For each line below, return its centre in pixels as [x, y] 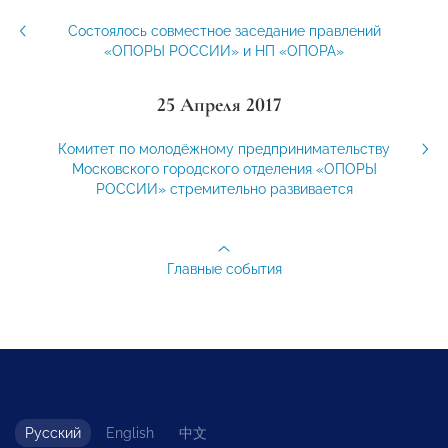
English [130, 433]
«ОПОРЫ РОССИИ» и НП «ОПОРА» [224, 51]
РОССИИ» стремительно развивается [224, 189]
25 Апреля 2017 [219, 105]
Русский [53, 433]
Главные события [224, 269]
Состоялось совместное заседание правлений [224, 31]
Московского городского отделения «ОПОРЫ [224, 169]
